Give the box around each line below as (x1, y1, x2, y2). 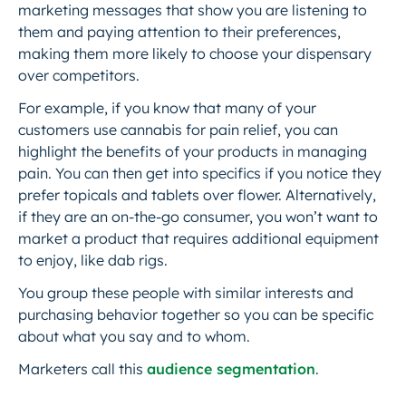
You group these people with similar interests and (18, 284, 353, 302)
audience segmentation (147, 360, 315, 378)
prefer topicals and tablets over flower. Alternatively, (18, 186, 376, 204)
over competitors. (18, 66, 143, 84)
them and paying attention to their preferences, (18, 23, 341, 41)
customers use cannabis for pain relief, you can (18, 121, 338, 139)
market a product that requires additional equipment (18, 229, 379, 247)
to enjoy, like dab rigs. (18, 251, 168, 269)
